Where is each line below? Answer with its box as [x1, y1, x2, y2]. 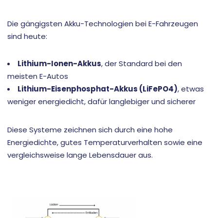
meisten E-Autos [7, 71, 68, 82]
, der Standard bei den [101, 58, 182, 69]
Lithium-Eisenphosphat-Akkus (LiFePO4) [18, 84, 178, 94]
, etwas [178, 84, 204, 94]
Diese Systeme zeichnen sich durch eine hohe [7, 125, 173, 135]
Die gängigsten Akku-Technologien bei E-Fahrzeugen [7, 18, 198, 29]
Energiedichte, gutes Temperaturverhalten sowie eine [7, 137, 202, 148]
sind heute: [7, 31, 47, 42]
